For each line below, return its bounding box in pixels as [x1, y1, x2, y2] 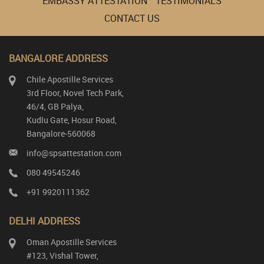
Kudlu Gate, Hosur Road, [27, 114, 117, 126]
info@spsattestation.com [27, 147, 121, 159]
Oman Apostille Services [27, 236, 117, 247]
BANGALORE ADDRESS [9, 52, 108, 65]
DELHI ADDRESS [9, 214, 80, 227]
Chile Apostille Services [27, 74, 113, 85]
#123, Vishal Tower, [27, 250, 98, 261]
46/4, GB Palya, [27, 101, 84, 112]
